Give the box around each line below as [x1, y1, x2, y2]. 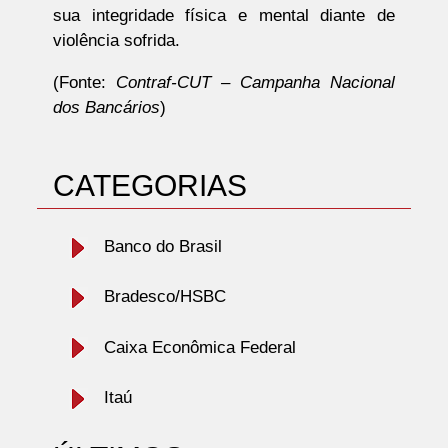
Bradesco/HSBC [103, 287, 226, 307]
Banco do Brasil [103, 237, 222, 257]
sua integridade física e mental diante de [52, 6, 396, 26]
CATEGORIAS [52, 168, 247, 202]
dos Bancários [52, 98, 160, 118]
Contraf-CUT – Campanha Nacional [115, 73, 396, 93]
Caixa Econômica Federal [103, 337, 296, 357]
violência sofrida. [52, 31, 180, 51]
